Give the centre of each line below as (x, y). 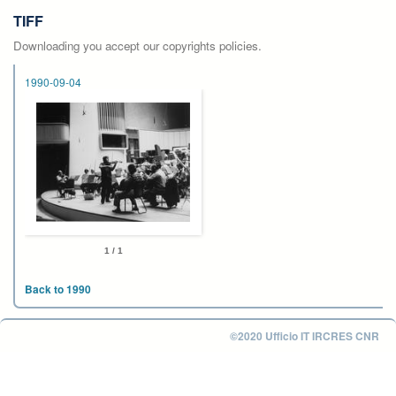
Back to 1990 (58, 289)
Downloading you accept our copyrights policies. (137, 46)
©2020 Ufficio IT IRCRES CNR (305, 336)
